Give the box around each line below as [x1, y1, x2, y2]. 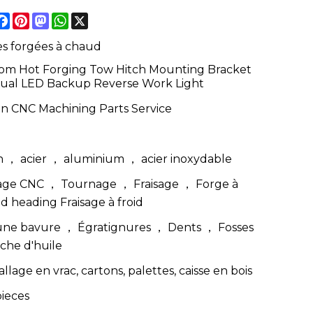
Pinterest [29, 10, 81, 24]
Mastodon [49, 10, 105, 24]
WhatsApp [68, 10, 128, 24]
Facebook [10, 10, 65, 24]
